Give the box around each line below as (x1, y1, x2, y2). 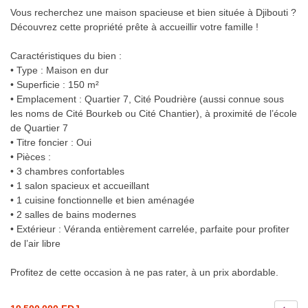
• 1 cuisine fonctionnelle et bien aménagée (10, 195, 195, 206)
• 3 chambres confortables (10, 166, 124, 177)
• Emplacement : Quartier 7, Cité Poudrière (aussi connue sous (10, 93, 284, 105)
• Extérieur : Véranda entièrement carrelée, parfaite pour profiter (10, 223, 289, 235)
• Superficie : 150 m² (10, 79, 99, 91)
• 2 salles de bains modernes (10, 209, 136, 221)
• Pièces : (10, 151, 51, 163)
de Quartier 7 (10, 122, 68, 134)
